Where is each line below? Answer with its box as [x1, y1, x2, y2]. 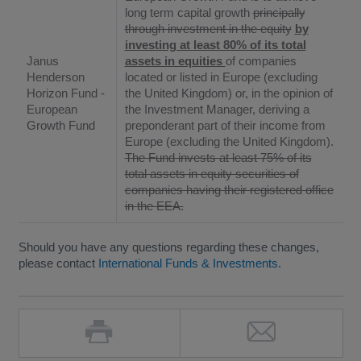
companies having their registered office [124, 182, 334, 197]
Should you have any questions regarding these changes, [18, 239, 319, 254]
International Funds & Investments [98, 255, 278, 270]
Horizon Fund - [26, 85, 105, 100]
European [26, 102, 77, 116]
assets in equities [124, 53, 226, 68]
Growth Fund [26, 118, 95, 132]
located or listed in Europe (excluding [124, 69, 317, 84]
